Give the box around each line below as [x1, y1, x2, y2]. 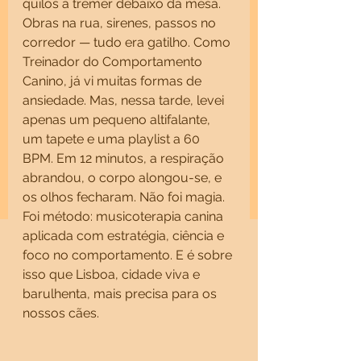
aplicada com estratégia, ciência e [23, 228, 227, 243]
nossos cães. [23, 305, 99, 321]
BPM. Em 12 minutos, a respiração [23, 151, 227, 166]
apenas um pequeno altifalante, [23, 112, 214, 127]
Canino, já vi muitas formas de [23, 73, 205, 89]
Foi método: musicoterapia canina [23, 209, 226, 224]
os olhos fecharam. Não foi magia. [23, 189, 228, 205]
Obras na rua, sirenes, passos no [23, 15, 219, 31]
